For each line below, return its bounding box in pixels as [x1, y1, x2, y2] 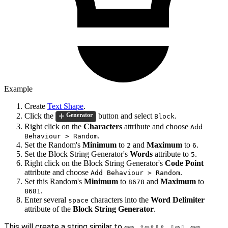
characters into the [89, 195, 151, 205]
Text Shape [47, 102, 83, 111]
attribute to [153, 150, 191, 159]
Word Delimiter [151, 195, 205, 205]
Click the [24, 111, 55, 121]
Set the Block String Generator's [24, 150, 130, 159]
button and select [96, 111, 154, 121]
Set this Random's [24, 177, 84, 186]
